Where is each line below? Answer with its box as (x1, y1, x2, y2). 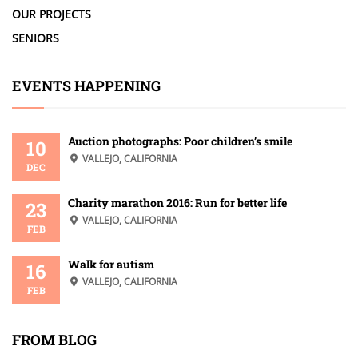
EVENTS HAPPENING (12, 76, 161, 96)
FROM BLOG (12, 330, 97, 350)
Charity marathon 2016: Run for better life (68, 195, 287, 211)
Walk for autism (68, 257, 154, 272)
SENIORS (12, 30, 59, 46)
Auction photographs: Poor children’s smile (68, 133, 292, 149)
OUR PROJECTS (12, 6, 91, 22)
